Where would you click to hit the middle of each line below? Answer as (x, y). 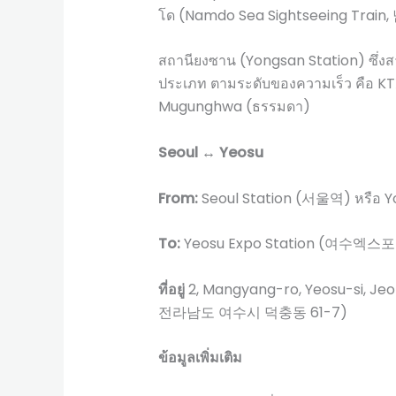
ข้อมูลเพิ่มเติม (200, 358)
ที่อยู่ (171, 289)
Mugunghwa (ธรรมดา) (234, 107)
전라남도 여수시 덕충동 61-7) (252, 312)
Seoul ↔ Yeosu (210, 152)
